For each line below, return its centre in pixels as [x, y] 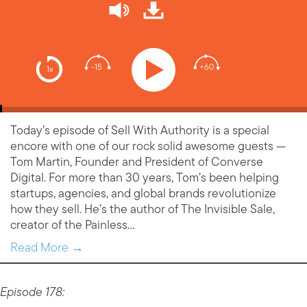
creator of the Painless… [73, 225]
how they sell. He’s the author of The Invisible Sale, [143, 209]
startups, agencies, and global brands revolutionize [143, 194]
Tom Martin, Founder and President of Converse [137, 162]
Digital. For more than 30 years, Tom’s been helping [145, 178]
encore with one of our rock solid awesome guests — [148, 146]
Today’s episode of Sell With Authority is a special [140, 131]
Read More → [47, 248]
